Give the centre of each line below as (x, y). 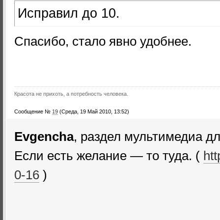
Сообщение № (33, 111)
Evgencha (44, 137)
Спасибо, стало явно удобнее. (103, 41)
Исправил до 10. (69, 13)
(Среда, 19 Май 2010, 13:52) (94, 111)
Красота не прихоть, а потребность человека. (71, 94)
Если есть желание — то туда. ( (109, 156)
